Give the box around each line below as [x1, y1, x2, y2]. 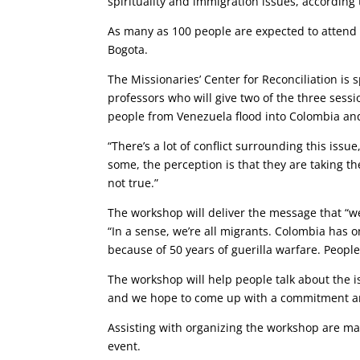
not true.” [108, 174, 159, 190]
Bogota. [108, 41, 149, 57]
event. [108, 337, 141, 354]
